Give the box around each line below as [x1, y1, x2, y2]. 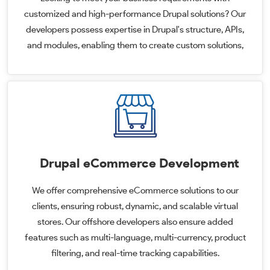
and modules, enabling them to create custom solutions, [27, 40, 243, 51]
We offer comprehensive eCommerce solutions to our [31, 185, 239, 196]
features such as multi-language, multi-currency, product [24, 232, 246, 243]
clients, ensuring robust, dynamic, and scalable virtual [32, 201, 238, 212]
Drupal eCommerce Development [40, 155, 242, 171]
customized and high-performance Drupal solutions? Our [24, 8, 246, 19]
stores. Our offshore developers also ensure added [37, 216, 233, 227]
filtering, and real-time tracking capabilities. [51, 248, 219, 259]
